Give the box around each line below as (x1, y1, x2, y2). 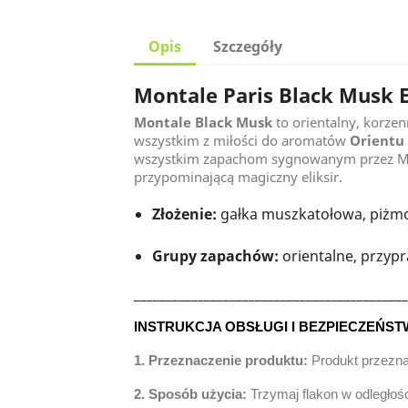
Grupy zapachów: (152, 246, 279, 266)
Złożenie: (152, 204, 217, 224)
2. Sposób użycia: (134, 387, 250, 402)
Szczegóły (213, 36, 283, 56)
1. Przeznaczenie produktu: (134, 353, 311, 368)
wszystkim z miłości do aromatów (134, 131, 350, 149)
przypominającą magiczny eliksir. (134, 168, 342, 186)
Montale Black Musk (134, 113, 272, 131)
